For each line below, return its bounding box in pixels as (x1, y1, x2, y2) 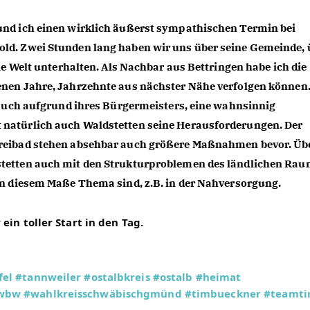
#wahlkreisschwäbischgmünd (24, 286, 182, 300)
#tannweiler (15, 270, 82, 284)
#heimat (195, 270, 241, 284)
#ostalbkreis (84, 270, 150, 284)
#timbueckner (184, 286, 261, 300)
